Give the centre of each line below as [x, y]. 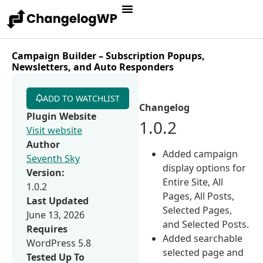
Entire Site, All [193, 182]
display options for [205, 168]
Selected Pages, [198, 210]
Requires [47, 229]
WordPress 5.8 [59, 243]
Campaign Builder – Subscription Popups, [108, 55]
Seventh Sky [53, 158]
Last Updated [58, 200]
